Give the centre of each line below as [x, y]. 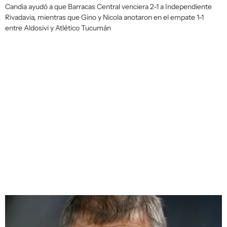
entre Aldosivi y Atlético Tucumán [58, 28]
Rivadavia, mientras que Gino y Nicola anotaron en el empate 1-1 [104, 17]
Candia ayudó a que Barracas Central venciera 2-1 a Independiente [108, 7]
